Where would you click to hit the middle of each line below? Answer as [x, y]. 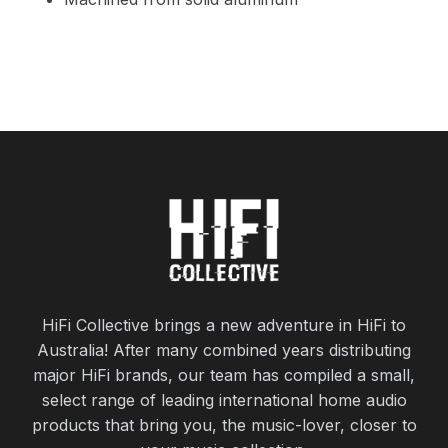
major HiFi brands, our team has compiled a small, [224, 375]
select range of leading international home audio [224, 400]
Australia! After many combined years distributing [224, 350]
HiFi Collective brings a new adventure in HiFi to [224, 325]
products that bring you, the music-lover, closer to [224, 425]
